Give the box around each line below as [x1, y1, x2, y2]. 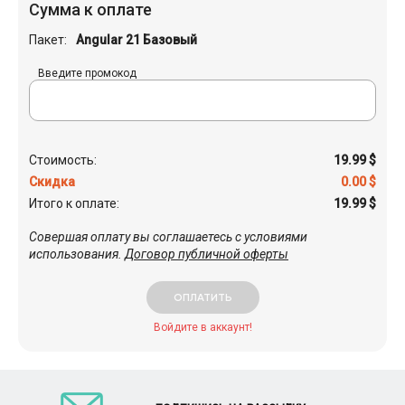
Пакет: [29, 32, 67, 47]
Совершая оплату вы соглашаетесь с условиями [29, 229, 307, 244]
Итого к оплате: [29, 195, 119, 211]
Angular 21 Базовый [76, 32, 197, 47]
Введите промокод [38, 66, 137, 80]
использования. [29, 246, 125, 261]
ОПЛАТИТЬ [173, 290, 232, 304]
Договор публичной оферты [125, 246, 288, 261]
